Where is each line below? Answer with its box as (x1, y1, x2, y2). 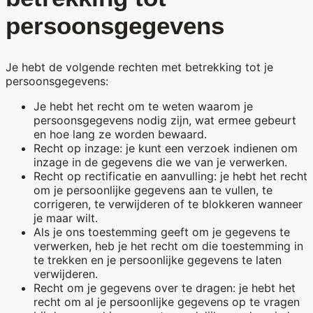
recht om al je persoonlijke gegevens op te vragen (34, 294, 300, 309)
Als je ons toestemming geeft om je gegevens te (34, 224, 290, 239)
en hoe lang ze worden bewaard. (34, 126, 207, 141)
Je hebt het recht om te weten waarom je (34, 99, 253, 113)
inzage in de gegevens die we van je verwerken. (34, 154, 287, 169)
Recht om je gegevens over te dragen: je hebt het (34, 280, 296, 295)
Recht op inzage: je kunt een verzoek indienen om (34, 140, 298, 155)
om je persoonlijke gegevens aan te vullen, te (34, 182, 272, 197)
